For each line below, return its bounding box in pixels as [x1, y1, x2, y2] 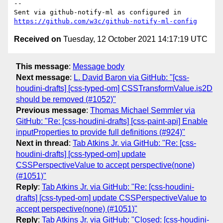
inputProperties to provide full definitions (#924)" [16, 127, 185, 136]
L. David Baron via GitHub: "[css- [74, 73, 189, 82]
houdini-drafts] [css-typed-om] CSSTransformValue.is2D [16, 84, 213, 93]
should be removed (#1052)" [16, 95, 116, 104]
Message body [73, 62, 124, 71]
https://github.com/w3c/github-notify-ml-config [14, 17, 197, 25]
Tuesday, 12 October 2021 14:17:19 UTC [61, 35, 208, 44]
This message [16, 62, 69, 71]
